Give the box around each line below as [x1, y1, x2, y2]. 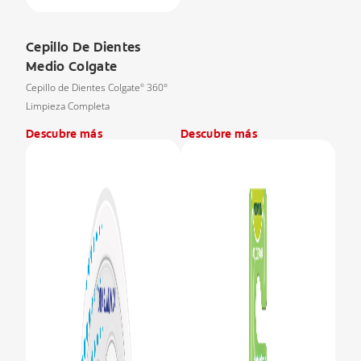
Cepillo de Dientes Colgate [26, 80, 140, 94]
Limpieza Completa [26, 98, 110, 113]
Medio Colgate [26, 57, 118, 75]
